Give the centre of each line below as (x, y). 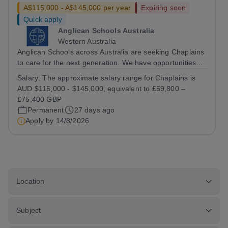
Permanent (46, 110)
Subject (29, 210)
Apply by (41, 121)
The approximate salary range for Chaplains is (119, 78)
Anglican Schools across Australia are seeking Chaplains (111, 52)
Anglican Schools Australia (106, 31)
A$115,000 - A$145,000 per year (77, 8)
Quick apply (43, 19)
